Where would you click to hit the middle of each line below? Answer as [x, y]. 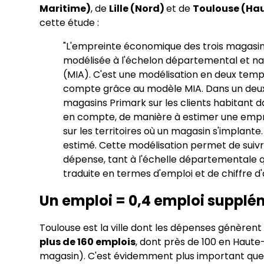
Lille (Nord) [138, 9]
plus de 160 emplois [88, 242]
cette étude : [70, 23]
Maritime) [65, 9]
